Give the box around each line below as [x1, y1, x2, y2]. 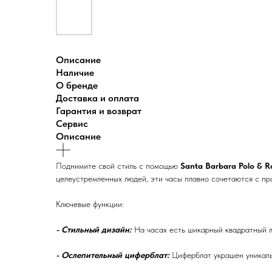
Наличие [56, 66, 94, 78]
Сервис [56, 117, 88, 129]
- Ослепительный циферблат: [56, 250, 172, 260]
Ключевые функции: [56, 199, 124, 209]
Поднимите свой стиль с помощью [56, 160, 180, 171]
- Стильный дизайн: [56, 224, 134, 234]
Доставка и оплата [56, 92, 139, 104]
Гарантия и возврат [56, 104, 141, 117]
